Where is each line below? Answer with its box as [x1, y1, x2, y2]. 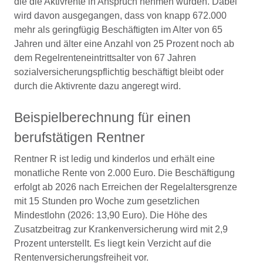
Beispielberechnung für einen [14, 110, 191, 125]
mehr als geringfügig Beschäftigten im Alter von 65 [14, 25, 222, 35]
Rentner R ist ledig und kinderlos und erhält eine [14, 154, 215, 164]
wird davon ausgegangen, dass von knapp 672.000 [14, 11, 227, 21]
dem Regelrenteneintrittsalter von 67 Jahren [14, 53, 196, 63]
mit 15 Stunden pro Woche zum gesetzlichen [14, 196, 200, 206]
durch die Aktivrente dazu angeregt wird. [14, 81, 181, 91]
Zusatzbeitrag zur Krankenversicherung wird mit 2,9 [14, 224, 228, 234]
